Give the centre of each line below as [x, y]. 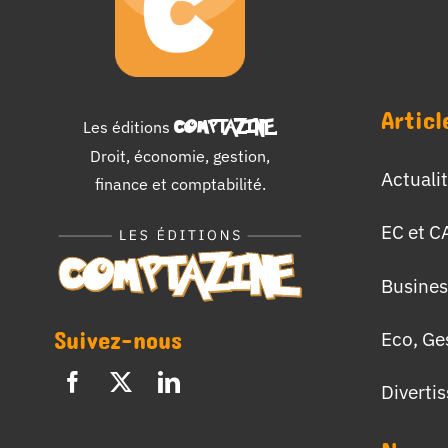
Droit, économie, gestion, [180, 156]
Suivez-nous [117, 339]
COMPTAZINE [223, 128]
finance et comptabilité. [180, 184]
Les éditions [128, 127]
